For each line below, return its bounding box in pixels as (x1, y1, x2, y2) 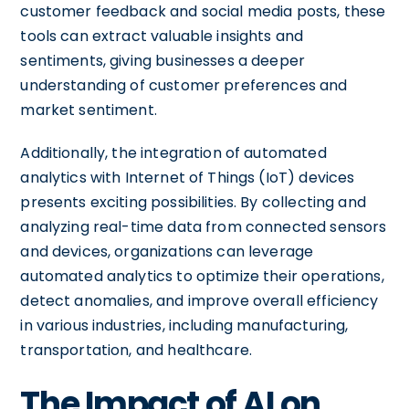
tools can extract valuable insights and (20, 26, 304, 47)
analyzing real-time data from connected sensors (20, 216, 387, 237)
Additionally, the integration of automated (20, 142, 327, 163)
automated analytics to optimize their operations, (20, 266, 384, 287)
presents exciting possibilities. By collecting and (20, 192, 366, 213)
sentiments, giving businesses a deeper (20, 50, 306, 71)
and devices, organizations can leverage (20, 241, 314, 262)
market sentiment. (20, 100, 157, 121)
